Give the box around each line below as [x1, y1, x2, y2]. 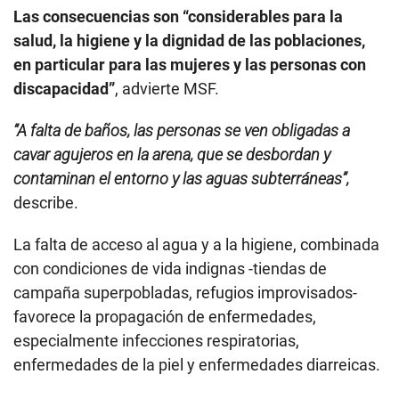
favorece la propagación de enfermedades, [13, 307, 316, 327]
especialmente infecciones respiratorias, [13, 331, 299, 351]
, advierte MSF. [115, 79, 219, 99]
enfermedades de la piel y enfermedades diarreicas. [13, 355, 380, 375]
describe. [13, 193, 78, 213]
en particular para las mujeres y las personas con [13, 55, 366, 75]
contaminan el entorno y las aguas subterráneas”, [13, 169, 349, 189]
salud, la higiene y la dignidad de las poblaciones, [13, 31, 365, 51]
